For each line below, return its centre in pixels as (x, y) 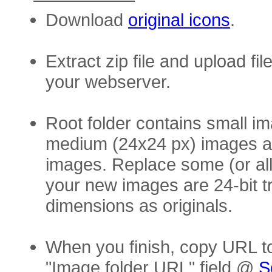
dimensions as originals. (139, 206)
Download (87, 20)
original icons (179, 20)
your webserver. (108, 82)
